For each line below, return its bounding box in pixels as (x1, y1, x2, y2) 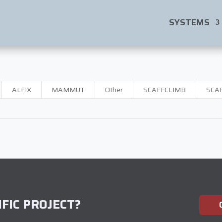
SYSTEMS (168, 15, 210, 29)
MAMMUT (52, 84, 85, 95)
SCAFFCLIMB (143, 84, 186, 95)
